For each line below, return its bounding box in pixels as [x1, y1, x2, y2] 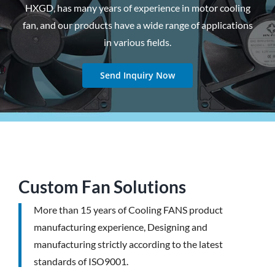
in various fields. [104, 36, 171, 48]
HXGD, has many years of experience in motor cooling [25, 2, 250, 14]
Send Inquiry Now [100, 69, 175, 82]
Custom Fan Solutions [18, 177, 186, 198]
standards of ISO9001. [33, 255, 128, 268]
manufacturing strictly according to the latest [33, 238, 223, 250]
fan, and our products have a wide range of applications [22, 19, 253, 31]
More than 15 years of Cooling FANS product [33, 204, 223, 216]
